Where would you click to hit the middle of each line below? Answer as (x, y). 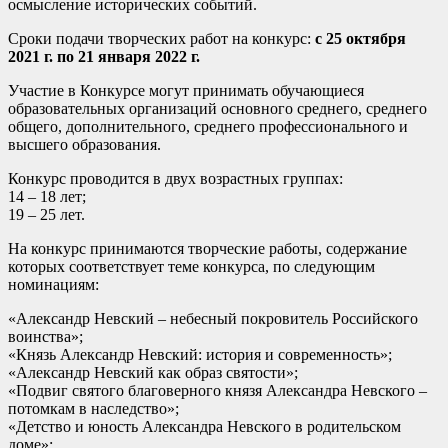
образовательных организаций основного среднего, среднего (217, 109)
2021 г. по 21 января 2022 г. (104, 57)
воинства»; (45, 337)
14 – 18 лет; (47, 197)
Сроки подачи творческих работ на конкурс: (161, 39)
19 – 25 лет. (46, 215)
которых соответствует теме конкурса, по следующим (191, 267)
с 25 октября (360, 39)
